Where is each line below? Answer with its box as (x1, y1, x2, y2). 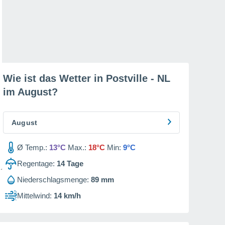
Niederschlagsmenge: (17, 175, 89, 184)
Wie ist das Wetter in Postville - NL (3, 73, 170, 84)
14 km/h (54, 191, 81, 200)
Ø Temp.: (17, 143, 47, 152)
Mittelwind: (17, 191, 52, 200)
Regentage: (17, 159, 55, 168)
